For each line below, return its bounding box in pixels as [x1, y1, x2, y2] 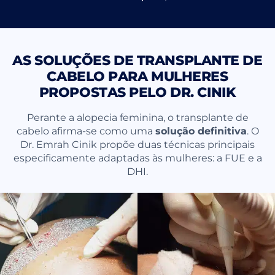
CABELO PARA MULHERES [47, 68, 228, 85]
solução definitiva [155, 123, 247, 137]
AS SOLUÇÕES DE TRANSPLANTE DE [12, 52, 263, 69]
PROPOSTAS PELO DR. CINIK [39, 83, 236, 101]
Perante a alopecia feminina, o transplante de [26, 110, 249, 123]
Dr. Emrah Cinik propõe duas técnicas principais [20, 137, 255, 150]
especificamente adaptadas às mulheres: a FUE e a [13, 150, 262, 164]
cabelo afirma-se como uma [16, 123, 155, 137]
